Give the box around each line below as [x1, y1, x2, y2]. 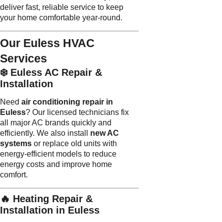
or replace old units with [32, 139, 117, 148]
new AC [90, 129, 119, 138]
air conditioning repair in [21, 98, 113, 107]
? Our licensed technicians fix [26, 108, 129, 117]
